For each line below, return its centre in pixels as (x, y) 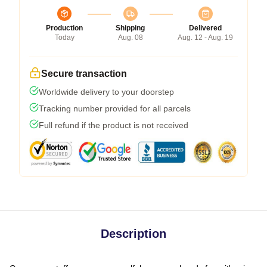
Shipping (130, 28)
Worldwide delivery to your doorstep (106, 91)
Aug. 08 (130, 37)
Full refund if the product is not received (114, 125)
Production (64, 28)
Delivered (205, 28)
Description (133, 233)
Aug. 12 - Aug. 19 (205, 37)
